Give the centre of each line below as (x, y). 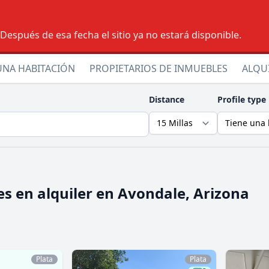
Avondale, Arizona (183, 193)
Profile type (242, 99)
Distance (167, 99)
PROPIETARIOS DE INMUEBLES (159, 68)
